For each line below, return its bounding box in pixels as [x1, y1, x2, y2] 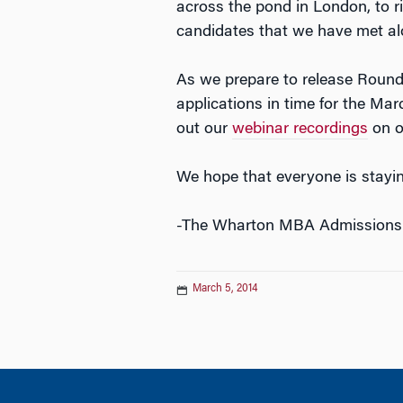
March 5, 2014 [193, 283, 257, 294]
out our [176, 121, 232, 138]
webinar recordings [232, 121, 368, 138]
